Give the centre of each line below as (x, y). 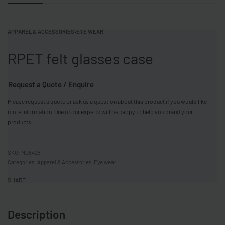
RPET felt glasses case (80, 58)
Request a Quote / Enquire (51, 85)
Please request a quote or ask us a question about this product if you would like (107, 102)
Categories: (22, 162)
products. (20, 122)
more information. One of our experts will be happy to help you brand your (100, 112)
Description (36, 215)
